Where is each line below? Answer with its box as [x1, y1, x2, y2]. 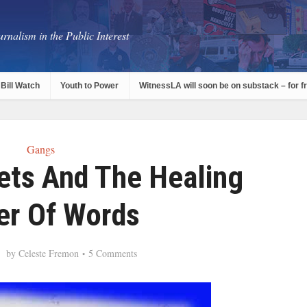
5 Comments [88, 247, 137, 260]
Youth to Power [60, 81, 119, 90]
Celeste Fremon [18, 247, 79, 260]
